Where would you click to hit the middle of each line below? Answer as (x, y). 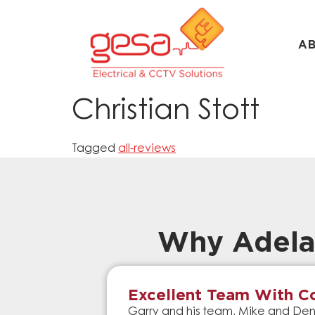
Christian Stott (166, 113)
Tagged (95, 149)
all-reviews (147, 149)
